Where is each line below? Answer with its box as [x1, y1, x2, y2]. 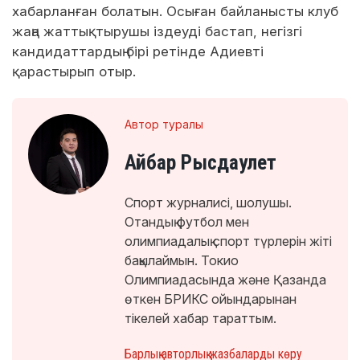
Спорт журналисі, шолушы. [125, 194, 292, 211]
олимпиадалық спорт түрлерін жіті [125, 232, 332, 249]
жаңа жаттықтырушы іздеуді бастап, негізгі [12, 22, 302, 39]
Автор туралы [125, 117, 203, 131]
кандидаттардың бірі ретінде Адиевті [12, 43, 264, 59]
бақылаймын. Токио [125, 252, 239, 268]
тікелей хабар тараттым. [125, 309, 276, 326]
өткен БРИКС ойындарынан [125, 290, 297, 307]
